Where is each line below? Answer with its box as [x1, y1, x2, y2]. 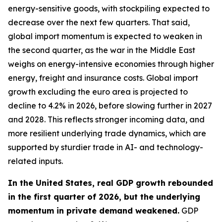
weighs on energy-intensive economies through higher [8, 59, 214, 69]
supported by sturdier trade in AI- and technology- [8, 142, 203, 152]
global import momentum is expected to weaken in [8, 31, 202, 41]
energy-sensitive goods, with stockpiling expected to [8, 3, 210, 13]
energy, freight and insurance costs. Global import [8, 73, 198, 83]
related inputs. [8, 156, 63, 166]
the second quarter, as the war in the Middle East [8, 45, 195, 55]
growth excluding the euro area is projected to [8, 87, 188, 97]
